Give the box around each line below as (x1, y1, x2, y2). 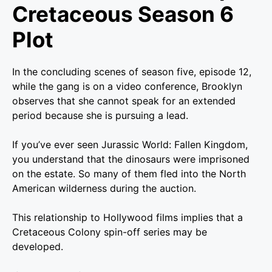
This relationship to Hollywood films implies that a (12, 211, 243, 223)
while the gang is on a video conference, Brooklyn (12, 80, 242, 92)
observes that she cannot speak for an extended (12, 95, 236, 107)
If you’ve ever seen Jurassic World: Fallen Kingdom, (12, 138, 248, 151)
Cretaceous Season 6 (12, 1, 234, 27)
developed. (12, 240, 63, 253)
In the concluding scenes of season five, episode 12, (12, 66, 251, 78)
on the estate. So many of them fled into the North (12, 168, 246, 180)
